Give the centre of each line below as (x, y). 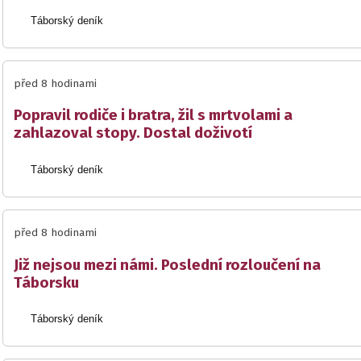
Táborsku (46, 282)
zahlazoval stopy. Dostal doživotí (133, 133)
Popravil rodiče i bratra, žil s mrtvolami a (153, 116)
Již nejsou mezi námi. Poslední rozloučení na (167, 265)
